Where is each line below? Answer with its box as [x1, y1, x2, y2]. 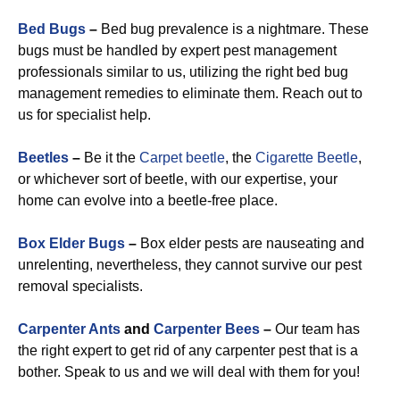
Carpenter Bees [154, 321, 260, 337]
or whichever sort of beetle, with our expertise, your [18, 171, 337, 187]
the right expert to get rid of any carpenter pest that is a [18, 343, 358, 358]
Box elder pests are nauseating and [137, 236, 364, 251]
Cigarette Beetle [255, 150, 358, 165]
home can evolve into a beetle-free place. [18, 193, 278, 208]
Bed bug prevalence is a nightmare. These [101, 21, 369, 37]
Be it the [80, 150, 139, 165]
